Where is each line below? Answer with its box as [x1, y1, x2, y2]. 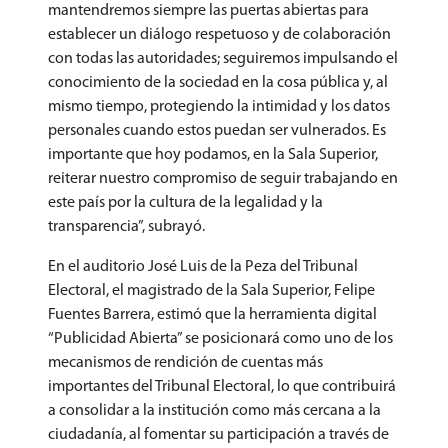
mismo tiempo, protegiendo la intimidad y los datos [48, 98, 390, 115]
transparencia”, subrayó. [48, 218, 205, 235]
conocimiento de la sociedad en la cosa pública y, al [48, 74, 388, 91]
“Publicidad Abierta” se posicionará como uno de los [48, 330, 393, 347]
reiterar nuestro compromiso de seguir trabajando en [48, 170, 398, 187]
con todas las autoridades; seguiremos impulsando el [48, 50, 398, 67]
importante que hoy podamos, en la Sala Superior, [48, 146, 378, 163]
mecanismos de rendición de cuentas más [48, 354, 323, 371]
